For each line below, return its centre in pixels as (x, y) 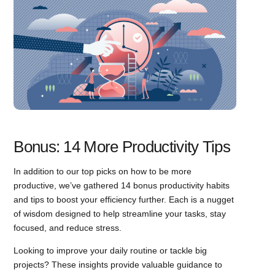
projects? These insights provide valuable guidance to (118, 264)
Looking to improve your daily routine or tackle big (110, 250)
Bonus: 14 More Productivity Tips (122, 146)
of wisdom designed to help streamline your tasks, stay (120, 213)
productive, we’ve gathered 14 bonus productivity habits (122, 185)
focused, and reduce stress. (68, 227)
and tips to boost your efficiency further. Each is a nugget (124, 199)
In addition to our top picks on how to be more (103, 171)
